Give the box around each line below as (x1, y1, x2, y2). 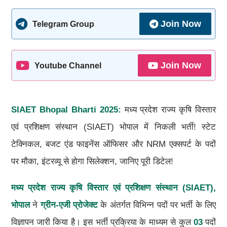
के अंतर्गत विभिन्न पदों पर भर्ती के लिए (97, 200, 216, 210)
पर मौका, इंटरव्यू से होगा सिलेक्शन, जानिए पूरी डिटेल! (11, 156, 173, 166)
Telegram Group (32, 19, 94, 28)
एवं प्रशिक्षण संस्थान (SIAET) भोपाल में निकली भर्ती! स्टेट (11, 122, 216, 132)
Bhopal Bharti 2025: (35, 104, 121, 115)
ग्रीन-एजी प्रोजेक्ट (40, 200, 98, 210)
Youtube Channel (34, 60, 101, 70)
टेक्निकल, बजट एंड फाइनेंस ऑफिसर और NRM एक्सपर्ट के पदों (11, 139, 216, 149)
